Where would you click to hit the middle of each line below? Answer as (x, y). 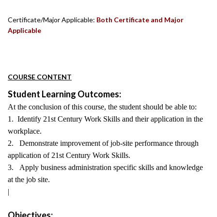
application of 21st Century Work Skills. (69, 155)
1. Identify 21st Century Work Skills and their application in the (105, 119)
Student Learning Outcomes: (64, 94)
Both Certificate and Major (140, 20)
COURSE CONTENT (40, 77)
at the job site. (29, 179)
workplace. (25, 131)
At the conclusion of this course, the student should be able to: (102, 107)
